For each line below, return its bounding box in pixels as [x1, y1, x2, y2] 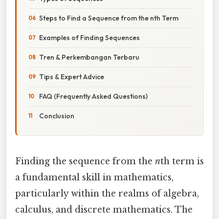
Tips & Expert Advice [39, 72, 104, 81]
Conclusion [39, 111, 74, 120]
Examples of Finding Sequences [39, 33, 140, 42]
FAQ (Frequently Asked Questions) [39, 91, 148, 101]
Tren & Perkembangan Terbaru [39, 52, 139, 62]
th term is [160, 155, 204, 167]
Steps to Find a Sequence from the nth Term [39, 13, 178, 22]
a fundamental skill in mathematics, [15, 172, 174, 183]
